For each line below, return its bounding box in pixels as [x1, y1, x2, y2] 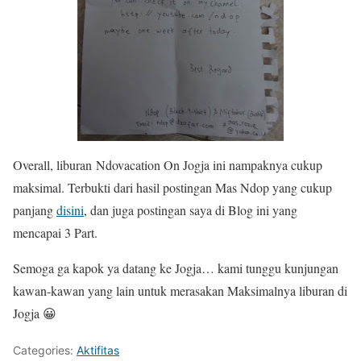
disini [56, 201, 84, 219]
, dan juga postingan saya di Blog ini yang [84, 201, 297, 219]
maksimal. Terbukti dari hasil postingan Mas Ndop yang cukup [13, 179, 332, 197]
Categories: [13, 343, 77, 358]
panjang [13, 201, 56, 219]
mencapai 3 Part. [13, 224, 98, 242]
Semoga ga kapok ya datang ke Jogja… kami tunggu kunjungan [13, 259, 338, 277]
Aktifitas [77, 343, 119, 358]
